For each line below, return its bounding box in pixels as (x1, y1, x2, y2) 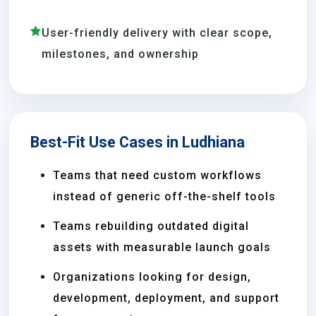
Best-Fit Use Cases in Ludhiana (30, 133, 245, 151)
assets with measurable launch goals (53, 241, 271, 254)
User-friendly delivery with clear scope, (42, 26, 272, 39)
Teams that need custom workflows (53, 169, 262, 182)
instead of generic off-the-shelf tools (53, 190, 276, 203)
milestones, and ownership (42, 47, 199, 61)
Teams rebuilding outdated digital (53, 219, 249, 233)
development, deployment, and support (53, 291, 279, 305)
